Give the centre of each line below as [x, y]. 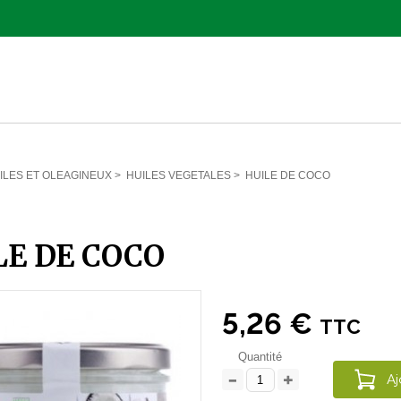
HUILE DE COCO [288, 175]
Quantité [260, 357]
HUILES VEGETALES [179, 175]
